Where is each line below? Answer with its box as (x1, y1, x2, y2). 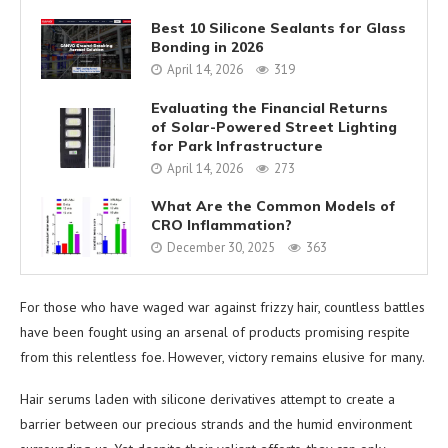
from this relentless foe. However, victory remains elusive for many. (20, 347, 425, 366)
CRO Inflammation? (151, 216, 292, 235)
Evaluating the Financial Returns (151, 98, 388, 117)
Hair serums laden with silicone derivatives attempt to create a (20, 389, 395, 408)
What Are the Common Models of (151, 197, 396, 216)
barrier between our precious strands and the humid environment (20, 414, 412, 433)
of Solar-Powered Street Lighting (151, 117, 397, 136)
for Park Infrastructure (151, 136, 323, 155)
